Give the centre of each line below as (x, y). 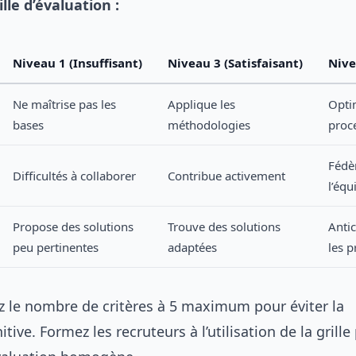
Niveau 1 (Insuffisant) (77, 63)
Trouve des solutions (224, 226)
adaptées (192, 247)
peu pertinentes (56, 247)
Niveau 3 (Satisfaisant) (235, 63)
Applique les (201, 104)
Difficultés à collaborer (74, 176)
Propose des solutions (73, 226)
